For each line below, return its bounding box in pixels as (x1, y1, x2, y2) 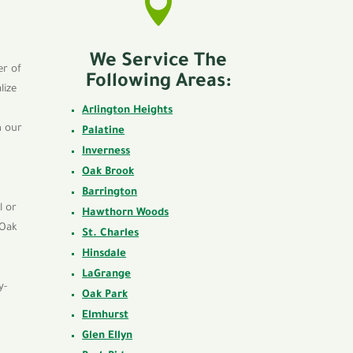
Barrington (82, 187, 138, 199)
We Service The (90, 52, 228, 73)
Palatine (82, 125, 125, 138)
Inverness (82, 146, 131, 158)
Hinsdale (82, 248, 127, 261)
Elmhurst (82, 310, 129, 322)
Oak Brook (82, 166, 135, 179)
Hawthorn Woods (82, 207, 169, 220)
